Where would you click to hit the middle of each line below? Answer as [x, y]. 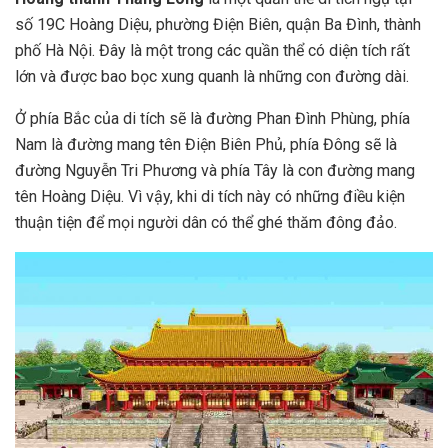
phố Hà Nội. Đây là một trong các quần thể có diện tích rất [212, 51]
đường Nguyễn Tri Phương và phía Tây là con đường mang [215, 171]
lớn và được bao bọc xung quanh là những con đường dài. [214, 77]
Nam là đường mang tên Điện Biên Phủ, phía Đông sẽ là [206, 145]
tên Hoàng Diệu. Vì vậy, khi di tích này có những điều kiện [210, 197]
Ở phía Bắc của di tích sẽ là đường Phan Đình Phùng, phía [212, 119]
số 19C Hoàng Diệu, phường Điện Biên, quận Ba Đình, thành [218, 25]
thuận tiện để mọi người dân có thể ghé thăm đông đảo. [208, 223]
